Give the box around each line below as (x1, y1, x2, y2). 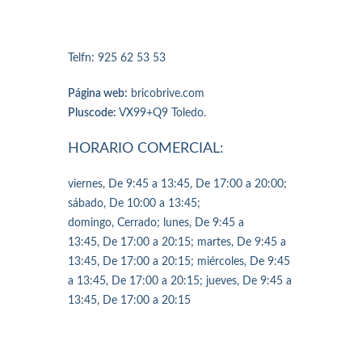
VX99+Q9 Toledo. (116, 107, 206, 120)
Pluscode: (68, 107, 116, 120)
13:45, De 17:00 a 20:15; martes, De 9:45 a (68, 237, 286, 249)
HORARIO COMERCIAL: (68, 141, 224, 157)
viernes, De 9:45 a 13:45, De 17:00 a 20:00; (68, 179, 287, 191)
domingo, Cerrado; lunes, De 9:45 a (68, 217, 244, 229)
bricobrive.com (128, 88, 204, 100)
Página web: (68, 88, 128, 100)
